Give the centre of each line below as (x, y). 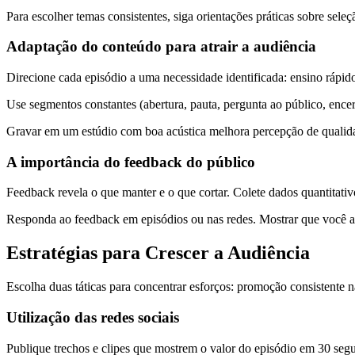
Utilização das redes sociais (93, 317)
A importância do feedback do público (131, 162)
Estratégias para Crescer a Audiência (158, 253)
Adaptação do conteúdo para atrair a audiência (161, 47)
